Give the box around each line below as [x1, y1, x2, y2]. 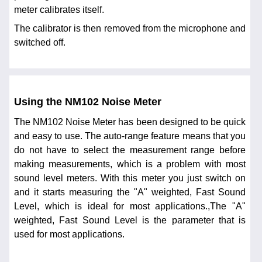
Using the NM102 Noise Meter [14, 95, 161, 108]
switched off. [14, 37, 65, 48]
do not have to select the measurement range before [14, 145, 246, 156]
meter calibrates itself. [14, 5, 104, 15]
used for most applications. [14, 229, 125, 240]
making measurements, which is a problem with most [14, 159, 246, 170]
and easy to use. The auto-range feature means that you [14, 131, 246, 142]
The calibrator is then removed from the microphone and [14, 23, 246, 34]
